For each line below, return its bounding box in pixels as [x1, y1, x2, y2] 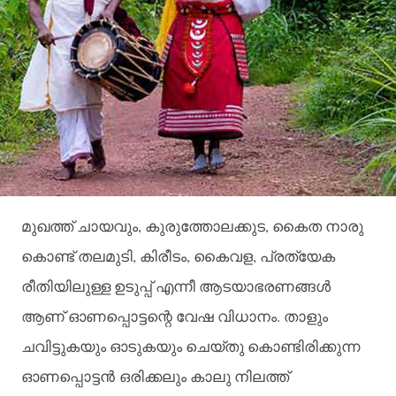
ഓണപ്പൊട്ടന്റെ [68, 308, 172, 325]
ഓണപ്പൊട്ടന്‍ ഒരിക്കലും [21, 368, 187, 385]
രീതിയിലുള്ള [21, 278, 110, 295]
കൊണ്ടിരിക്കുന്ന [247, 338, 360, 355]
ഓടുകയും [110, 338, 182, 355]
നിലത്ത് [234, 368, 289, 385]
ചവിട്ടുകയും [21, 338, 106, 355]
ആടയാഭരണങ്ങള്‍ [199, 278, 331, 295]
